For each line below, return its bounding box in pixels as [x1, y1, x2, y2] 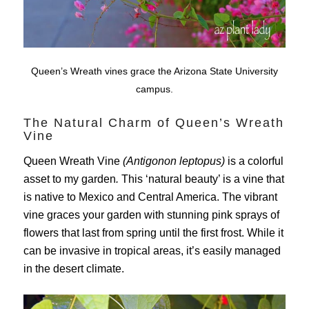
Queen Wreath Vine [23, 155, 123, 168]
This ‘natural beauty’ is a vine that [121, 173, 284, 186]
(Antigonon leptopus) [122, 155, 228, 168]
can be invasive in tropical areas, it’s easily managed [23, 245, 281, 257]
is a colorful [227, 155, 283, 168]
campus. [135, 83, 173, 95]
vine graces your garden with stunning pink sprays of [23, 209, 279, 221]
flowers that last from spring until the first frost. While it [23, 227, 283, 239]
